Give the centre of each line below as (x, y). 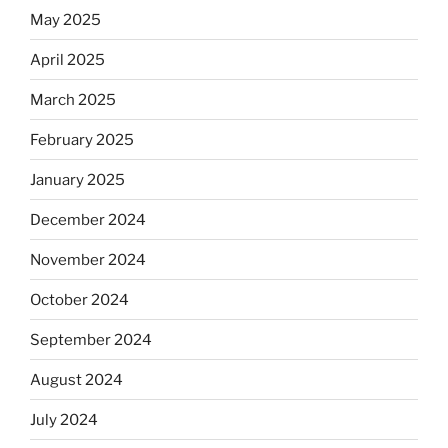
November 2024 (88, 259)
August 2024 (76, 379)
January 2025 (77, 179)
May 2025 (65, 19)
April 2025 (67, 59)
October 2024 (79, 299)
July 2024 (64, 419)
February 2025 (82, 139)
